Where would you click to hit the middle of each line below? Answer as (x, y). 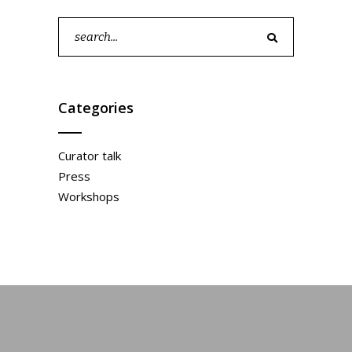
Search (76, 27)
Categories (96, 108)
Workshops (89, 197)
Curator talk (90, 156)
